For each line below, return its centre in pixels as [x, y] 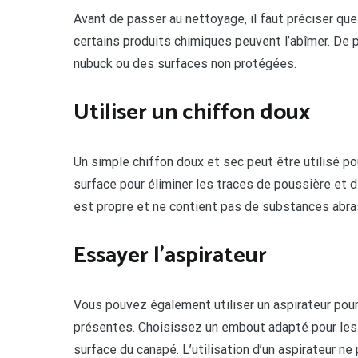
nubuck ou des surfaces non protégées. [185, 64]
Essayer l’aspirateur [170, 256]
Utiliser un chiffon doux [192, 113]
